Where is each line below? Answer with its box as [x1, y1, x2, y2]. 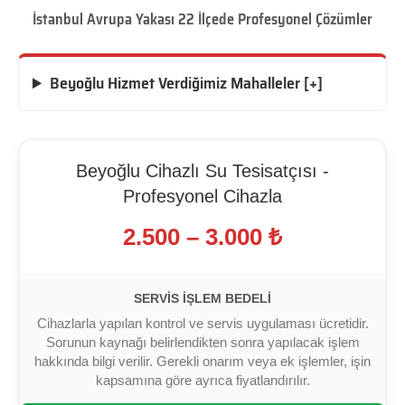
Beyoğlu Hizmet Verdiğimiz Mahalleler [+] [50, 71, 324, 97]
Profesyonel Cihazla [123, 186, 282, 207]
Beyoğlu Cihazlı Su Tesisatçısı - [76, 161, 329, 182]
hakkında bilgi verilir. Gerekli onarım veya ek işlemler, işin [34, 353, 371, 370]
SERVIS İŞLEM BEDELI [134, 291, 271, 306]
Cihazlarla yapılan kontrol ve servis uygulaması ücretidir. [36, 316, 369, 332]
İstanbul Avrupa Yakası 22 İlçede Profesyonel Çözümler [33, 6, 372, 31]
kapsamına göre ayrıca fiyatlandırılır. [95, 372, 310, 389]
